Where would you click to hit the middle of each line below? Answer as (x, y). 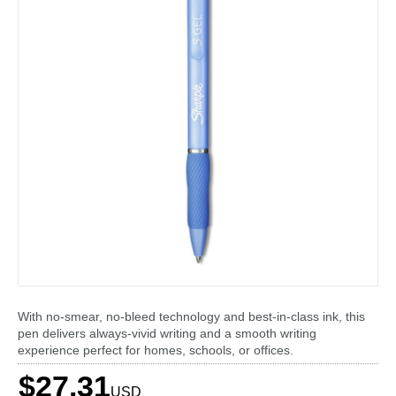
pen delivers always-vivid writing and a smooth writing (167, 333)
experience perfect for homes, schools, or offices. (156, 350)
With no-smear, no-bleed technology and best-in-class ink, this (191, 316)
